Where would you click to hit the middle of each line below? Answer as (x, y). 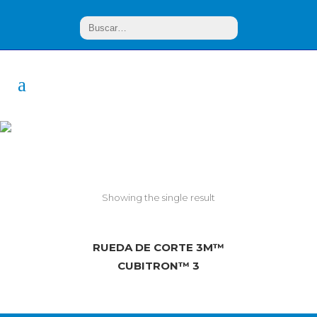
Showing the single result (158, 197)
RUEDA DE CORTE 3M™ (158, 247)
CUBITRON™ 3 (158, 266)
